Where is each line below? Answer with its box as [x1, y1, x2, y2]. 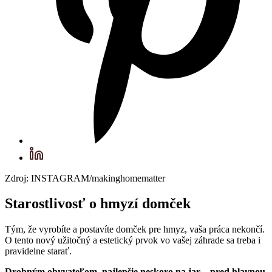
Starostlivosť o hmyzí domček [5, 195, 191, 212]
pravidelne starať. [5, 246, 74, 257]
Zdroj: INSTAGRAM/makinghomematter [5, 172, 165, 183]
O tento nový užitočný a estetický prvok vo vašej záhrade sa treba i [5, 235, 260, 246]
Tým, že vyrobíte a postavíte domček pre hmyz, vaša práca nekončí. [5, 224, 265, 235]
